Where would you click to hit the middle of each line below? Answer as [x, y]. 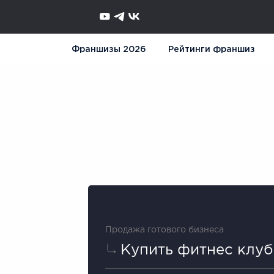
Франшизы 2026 [109, 50]
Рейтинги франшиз [212, 50]
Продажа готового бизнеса [165, 230]
